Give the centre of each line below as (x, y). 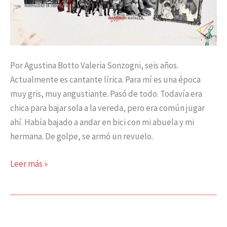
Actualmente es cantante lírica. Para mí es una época (105, 80)
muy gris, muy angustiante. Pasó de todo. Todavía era (106, 94)
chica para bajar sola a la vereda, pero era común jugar (107, 108)
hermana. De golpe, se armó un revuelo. (82, 137)
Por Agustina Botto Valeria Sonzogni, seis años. (94, 66)
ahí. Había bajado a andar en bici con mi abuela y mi (102, 122)
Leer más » (29, 163)
